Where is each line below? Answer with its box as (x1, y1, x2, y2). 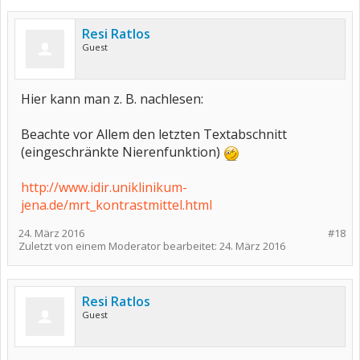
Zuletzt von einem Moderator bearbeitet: (18, 239, 219, 253)
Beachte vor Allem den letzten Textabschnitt (21, 125, 287, 143)
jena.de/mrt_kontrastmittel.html (21, 196, 212, 214)
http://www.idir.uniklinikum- (21, 178, 187, 196)
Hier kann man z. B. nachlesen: (21, 90, 203, 108)
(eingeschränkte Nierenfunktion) (21, 143, 223, 161)
